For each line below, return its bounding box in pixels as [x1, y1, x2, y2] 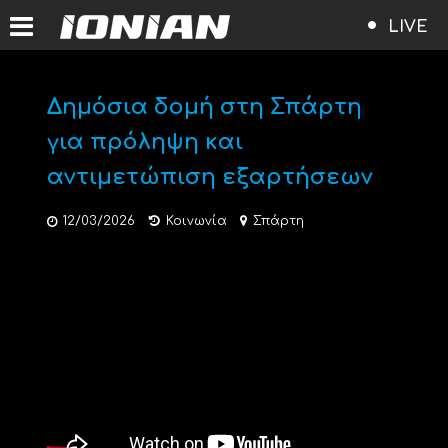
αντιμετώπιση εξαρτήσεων [46, 165, 373, 189]
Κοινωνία [165, 214, 227, 228]
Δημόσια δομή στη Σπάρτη [46, 95, 362, 119]
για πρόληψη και [46, 130, 243, 154]
